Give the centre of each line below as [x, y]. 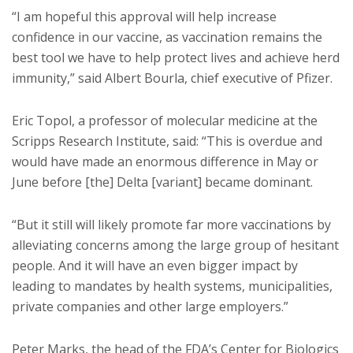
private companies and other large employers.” [150, 307]
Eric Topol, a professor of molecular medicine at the [165, 121]
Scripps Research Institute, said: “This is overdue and [167, 141]
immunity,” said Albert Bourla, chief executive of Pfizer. [172, 78]
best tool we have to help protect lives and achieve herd [176, 58]
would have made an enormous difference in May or [165, 162]
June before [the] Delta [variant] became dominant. [162, 182]
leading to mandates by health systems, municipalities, [172, 286]
